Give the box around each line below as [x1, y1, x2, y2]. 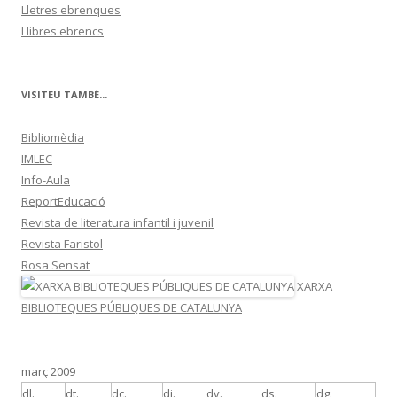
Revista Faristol [21, 235, 103, 252]
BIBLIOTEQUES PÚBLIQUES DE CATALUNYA [21, 299, 242, 315]
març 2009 [21, 362, 75, 379]
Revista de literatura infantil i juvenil [21, 214, 214, 230]
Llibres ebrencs [21, 22, 104, 39]
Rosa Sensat [21, 256, 90, 273]
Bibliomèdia [21, 128, 84, 145]
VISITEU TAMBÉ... [21, 87, 107, 101]
